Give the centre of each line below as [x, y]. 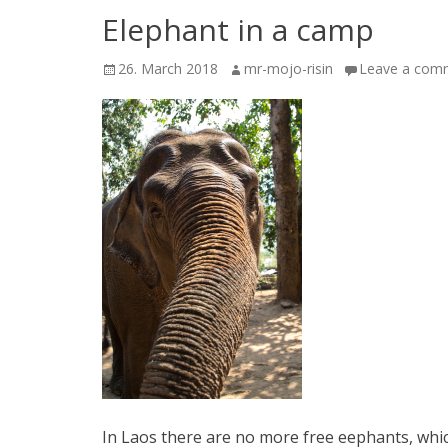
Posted [124, 67]
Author [249, 67]
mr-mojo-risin [288, 68]
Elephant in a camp [238, 29]
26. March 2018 [168, 68]
